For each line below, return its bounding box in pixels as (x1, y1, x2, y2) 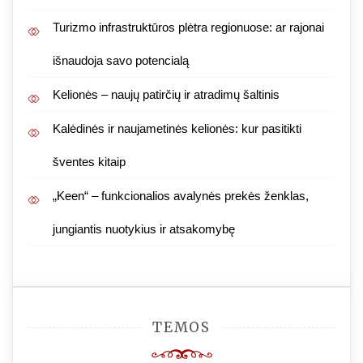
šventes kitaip (53, 154, 126, 169)
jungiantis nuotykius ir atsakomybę (53, 221, 235, 236)
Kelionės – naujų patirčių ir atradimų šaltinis (53, 87, 280, 101)
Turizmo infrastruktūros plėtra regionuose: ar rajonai (53, 19, 324, 34)
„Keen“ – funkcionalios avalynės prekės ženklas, (53, 188, 309, 203)
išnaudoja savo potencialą (53, 53, 189, 67)
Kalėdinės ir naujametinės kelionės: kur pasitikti (53, 121, 301, 135)
